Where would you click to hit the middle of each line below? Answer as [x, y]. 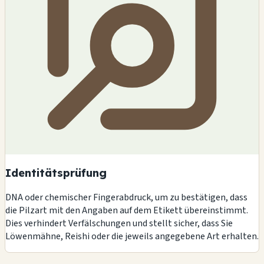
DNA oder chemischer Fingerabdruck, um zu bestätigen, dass [126, 197]
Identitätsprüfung [56, 173]
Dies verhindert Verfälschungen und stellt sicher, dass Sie [119, 223]
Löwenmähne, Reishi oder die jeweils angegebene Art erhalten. [132, 236]
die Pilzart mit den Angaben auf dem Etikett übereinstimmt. [127, 210]
